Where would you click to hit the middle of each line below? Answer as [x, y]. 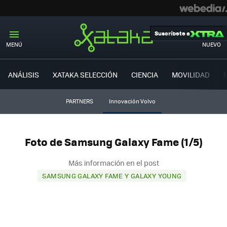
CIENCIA [145, 74]
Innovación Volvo [132, 101]
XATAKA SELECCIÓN [85, 74]
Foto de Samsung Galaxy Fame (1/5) [113, 142]
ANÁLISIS [24, 74]
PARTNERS [79, 101]
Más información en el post [113, 162]
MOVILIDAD [191, 74]
